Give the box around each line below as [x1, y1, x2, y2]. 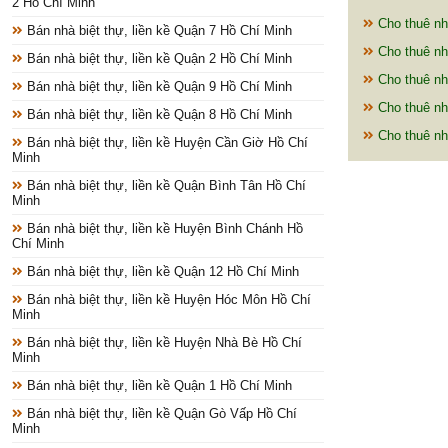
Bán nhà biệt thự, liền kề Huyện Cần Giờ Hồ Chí [23, 135, 308, 151]
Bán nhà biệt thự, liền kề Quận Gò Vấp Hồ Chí [23, 406, 297, 422]
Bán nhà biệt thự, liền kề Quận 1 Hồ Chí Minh [23, 378, 292, 394]
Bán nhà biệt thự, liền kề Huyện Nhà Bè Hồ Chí [23, 335, 302, 351]
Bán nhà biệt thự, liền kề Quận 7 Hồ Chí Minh [23, 23, 292, 39]
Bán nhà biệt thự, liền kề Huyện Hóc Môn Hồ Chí [23, 292, 311, 308]
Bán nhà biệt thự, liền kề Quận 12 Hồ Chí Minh [23, 264, 299, 280]
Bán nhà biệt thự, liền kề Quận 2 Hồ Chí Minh [23, 51, 292, 67]
